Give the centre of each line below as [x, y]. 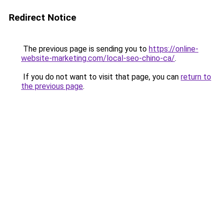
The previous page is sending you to [85, 49]
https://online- [174, 49]
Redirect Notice [42, 17]
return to [196, 77]
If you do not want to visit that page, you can [101, 77]
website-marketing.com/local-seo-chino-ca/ [98, 58]
